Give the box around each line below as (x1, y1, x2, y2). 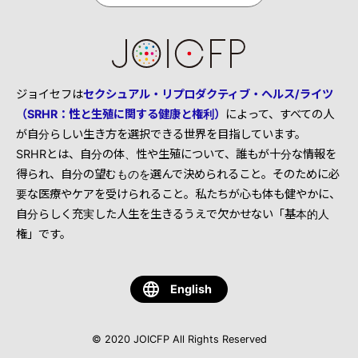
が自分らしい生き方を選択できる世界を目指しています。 (16, 126, 306, 141)
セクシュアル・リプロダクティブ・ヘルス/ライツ (83, 86, 333, 101)
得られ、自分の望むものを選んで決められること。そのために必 (16, 166, 340, 181)
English (170, 281, 212, 296)
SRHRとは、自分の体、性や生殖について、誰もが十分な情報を (16, 146, 336, 161)
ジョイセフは (16, 86, 83, 101)
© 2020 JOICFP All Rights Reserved (91, 332, 267, 345)
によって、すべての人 (225, 106, 334, 121)
